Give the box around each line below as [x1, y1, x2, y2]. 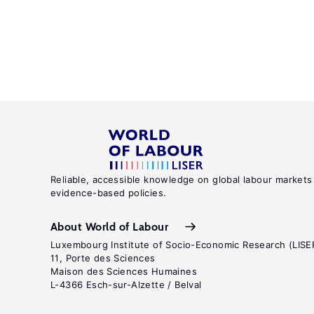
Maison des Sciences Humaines [50, 266, 197, 277]
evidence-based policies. [50, 187, 167, 198]
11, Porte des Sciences [50, 252, 156, 264]
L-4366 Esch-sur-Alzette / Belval [50, 279, 202, 290]
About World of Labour [50, 219, 169, 233]
